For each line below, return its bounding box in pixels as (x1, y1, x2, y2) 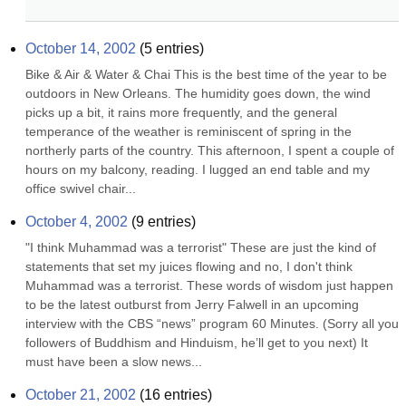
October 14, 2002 (25, 41, 136, 56)
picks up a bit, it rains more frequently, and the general (25, 105, 337, 120)
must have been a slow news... (25, 354, 202, 369)
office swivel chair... (25, 181, 136, 196)
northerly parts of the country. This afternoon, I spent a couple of (25, 143, 394, 158)
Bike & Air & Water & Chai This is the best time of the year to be (25, 67, 387, 82)
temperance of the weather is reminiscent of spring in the (25, 124, 352, 139)
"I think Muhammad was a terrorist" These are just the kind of (25, 240, 376, 255)
